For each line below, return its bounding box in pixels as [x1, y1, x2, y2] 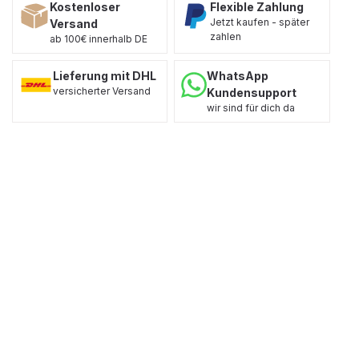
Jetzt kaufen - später [209, 16, 309, 28]
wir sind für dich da [207, 102, 296, 114]
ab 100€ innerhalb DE [50, 33, 148, 45]
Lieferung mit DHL [52, 69, 156, 83]
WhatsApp [207, 69, 269, 83]
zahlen [209, 30, 241, 42]
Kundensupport [207, 86, 297, 99]
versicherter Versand [52, 85, 151, 97]
